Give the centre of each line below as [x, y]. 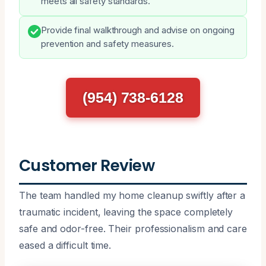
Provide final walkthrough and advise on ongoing [138, 30]
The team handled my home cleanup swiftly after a [132, 195]
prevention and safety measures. [107, 44]
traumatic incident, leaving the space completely [126, 212]
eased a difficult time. [65, 245]
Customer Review [87, 165]
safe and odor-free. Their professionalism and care [133, 228]
